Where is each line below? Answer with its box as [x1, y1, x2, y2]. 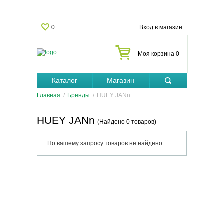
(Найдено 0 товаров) [97, 118, 156, 125]
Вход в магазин [139, 24, 182, 31]
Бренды [67, 92, 90, 99]
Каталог [51, 76, 77, 84]
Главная [37, 92, 60, 99]
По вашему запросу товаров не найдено [47, 140, 162, 147]
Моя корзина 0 [137, 50, 179, 57]
